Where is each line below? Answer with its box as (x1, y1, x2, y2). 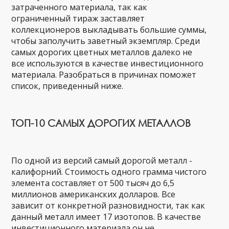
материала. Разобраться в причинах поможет (11, 69, 197, 80)
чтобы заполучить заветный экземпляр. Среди (11, 35, 200, 47)
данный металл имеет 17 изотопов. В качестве (11, 211, 201, 222)
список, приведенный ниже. (11, 80, 124, 91)
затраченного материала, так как (11, 2, 148, 13)
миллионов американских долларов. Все (11, 189, 176, 200)
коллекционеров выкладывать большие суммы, (11, 24, 207, 35)
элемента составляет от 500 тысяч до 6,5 (11, 177, 175, 189)
